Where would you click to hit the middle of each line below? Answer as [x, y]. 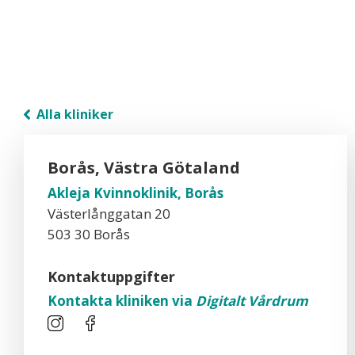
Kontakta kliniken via [122, 301]
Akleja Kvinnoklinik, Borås [136, 193]
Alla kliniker [73, 114]
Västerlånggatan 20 [109, 214]
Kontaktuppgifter [111, 277]
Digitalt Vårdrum [252, 301]
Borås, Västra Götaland [144, 168]
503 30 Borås [89, 234]
